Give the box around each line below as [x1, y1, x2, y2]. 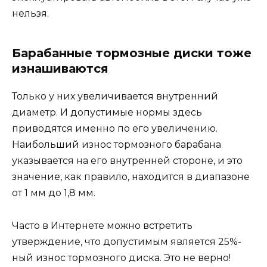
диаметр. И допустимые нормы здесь [12, 107, 202, 119]
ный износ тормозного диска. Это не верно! [12, 252, 231, 263]
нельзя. [12, 8, 49, 20]
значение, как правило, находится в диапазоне [12, 171, 250, 183]
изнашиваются [12, 61, 108, 76]
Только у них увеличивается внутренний [12, 91, 218, 103]
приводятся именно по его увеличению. [12, 123, 218, 135]
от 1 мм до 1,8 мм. [12, 187, 95, 199]
